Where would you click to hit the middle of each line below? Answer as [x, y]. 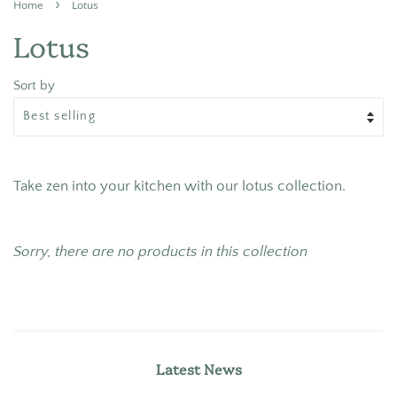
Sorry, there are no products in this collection [160, 251]
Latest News [198, 368]
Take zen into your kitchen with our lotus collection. [179, 186]
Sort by [34, 85]
